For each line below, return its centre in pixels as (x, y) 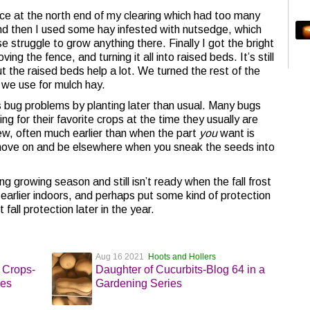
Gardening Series (138, 283)
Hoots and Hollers (182, 257)
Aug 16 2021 (121, 257)
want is (236, 133)
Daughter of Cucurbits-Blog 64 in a (180, 270)
